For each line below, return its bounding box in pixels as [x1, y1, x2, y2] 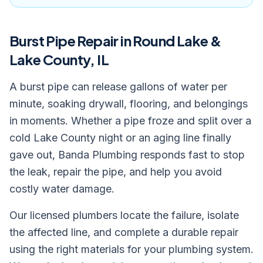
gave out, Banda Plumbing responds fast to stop [9, 149, 245, 161]
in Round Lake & [118, 32, 221, 49]
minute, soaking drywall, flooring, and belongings [9, 97, 248, 110]
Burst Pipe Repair [9, 32, 119, 49]
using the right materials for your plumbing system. [9, 243, 254, 255]
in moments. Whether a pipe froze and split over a [9, 114, 251, 127]
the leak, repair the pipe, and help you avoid [9, 166, 222, 178]
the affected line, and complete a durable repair [9, 226, 238, 238]
